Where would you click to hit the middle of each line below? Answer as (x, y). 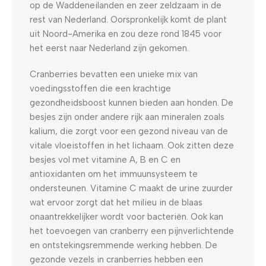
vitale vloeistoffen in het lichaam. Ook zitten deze (132, 145)
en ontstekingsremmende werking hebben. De (123, 245)
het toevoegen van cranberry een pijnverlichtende (132, 231)
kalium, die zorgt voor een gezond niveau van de (129, 131)
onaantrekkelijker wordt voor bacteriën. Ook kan (126, 216)
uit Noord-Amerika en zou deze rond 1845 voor (126, 34)
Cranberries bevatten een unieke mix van (114, 74)
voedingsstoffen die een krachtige (100, 88)
